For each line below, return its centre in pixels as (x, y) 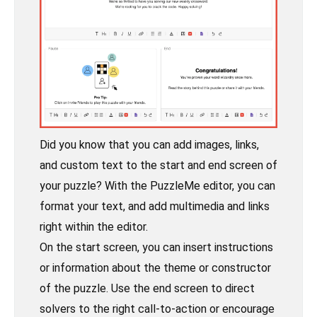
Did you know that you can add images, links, (149, 145)
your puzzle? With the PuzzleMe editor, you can (157, 186)
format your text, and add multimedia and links (155, 207)
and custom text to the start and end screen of (158, 166)
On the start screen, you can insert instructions (156, 248)
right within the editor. (94, 227)
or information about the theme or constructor (155, 268)
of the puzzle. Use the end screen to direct (147, 289)
